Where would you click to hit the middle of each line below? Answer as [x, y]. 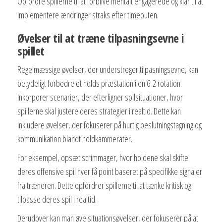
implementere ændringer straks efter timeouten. [88, 15]
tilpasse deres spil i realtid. [57, 199]
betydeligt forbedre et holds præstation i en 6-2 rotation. [100, 83]
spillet [31, 51]
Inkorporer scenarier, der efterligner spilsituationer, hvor [100, 97]
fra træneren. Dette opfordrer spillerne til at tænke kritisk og [104, 186]
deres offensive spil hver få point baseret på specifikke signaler [110, 172]
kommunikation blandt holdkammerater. [75, 139]
